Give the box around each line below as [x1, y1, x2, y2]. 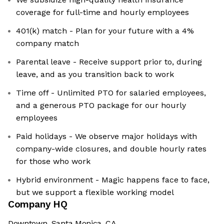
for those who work [16, 156, 90, 166]
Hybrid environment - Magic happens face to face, [16, 175, 209, 185]
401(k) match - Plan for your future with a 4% [16, 26, 194, 36]
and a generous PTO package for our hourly [16, 100, 186, 110]
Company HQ [8, 198, 67, 210]
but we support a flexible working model [16, 187, 174, 197]
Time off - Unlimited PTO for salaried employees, [16, 88, 206, 98]
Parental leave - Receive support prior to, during [16, 57, 202, 67]
